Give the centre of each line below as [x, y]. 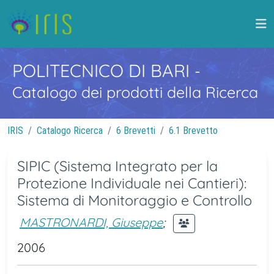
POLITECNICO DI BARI [103, 70]
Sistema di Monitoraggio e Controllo [135, 200]
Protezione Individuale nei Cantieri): [132, 183]
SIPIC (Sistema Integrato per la [117, 166]
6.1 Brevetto [193, 131]
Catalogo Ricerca [70, 131]
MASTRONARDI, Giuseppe [91, 222]
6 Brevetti [136, 131]
